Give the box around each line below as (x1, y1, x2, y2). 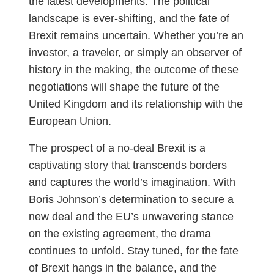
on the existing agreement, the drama (28, 228, 211, 240)
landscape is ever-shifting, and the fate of (28, 12, 229, 25)
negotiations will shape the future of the (28, 81, 220, 94)
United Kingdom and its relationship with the (28, 98, 243, 111)
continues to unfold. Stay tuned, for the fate (28, 245, 239, 257)
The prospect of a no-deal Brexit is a (28, 142, 206, 155)
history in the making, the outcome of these (28, 64, 239, 76)
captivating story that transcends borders (28, 159, 227, 172)
